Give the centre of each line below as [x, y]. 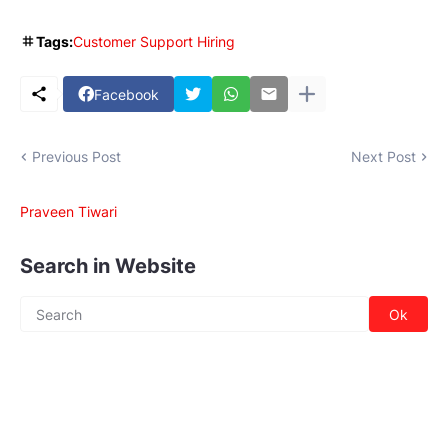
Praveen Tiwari [68, 212]
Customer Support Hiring [154, 42]
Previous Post [76, 157]
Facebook [126, 94]
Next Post [383, 157]
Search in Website [108, 266]
